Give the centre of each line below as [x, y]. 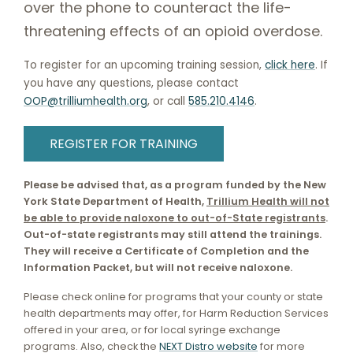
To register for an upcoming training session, [144, 65]
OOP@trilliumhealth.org [85, 102]
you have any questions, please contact [131, 84]
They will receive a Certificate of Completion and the [166, 251]
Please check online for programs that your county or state [173, 296]
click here [290, 65]
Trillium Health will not [268, 201]
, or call [168, 102]
